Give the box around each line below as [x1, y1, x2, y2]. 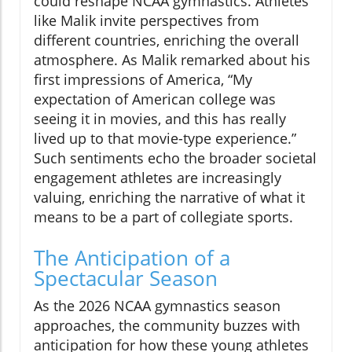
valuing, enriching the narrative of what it [34, 188, 305, 207]
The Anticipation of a [34, 244, 230, 273]
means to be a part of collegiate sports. [34, 207, 293, 227]
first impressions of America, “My [34, 70, 252, 90]
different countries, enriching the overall [34, 31, 299, 50]
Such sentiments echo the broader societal [34, 148, 317, 168]
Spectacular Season [34, 264, 218, 293]
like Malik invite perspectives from [34, 11, 259, 31]
